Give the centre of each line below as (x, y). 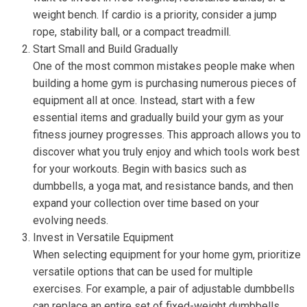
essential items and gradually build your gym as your (158, 118)
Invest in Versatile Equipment (103, 237)
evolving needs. (71, 220)
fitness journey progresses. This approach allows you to (167, 135)
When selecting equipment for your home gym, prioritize (167, 255)
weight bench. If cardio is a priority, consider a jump (155, 15)
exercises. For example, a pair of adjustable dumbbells (164, 289)
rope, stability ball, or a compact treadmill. (132, 32)
